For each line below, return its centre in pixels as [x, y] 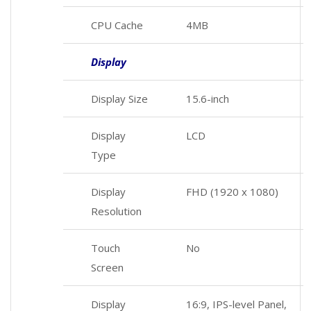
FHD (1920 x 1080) [232, 191]
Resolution [116, 211]
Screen [107, 267]
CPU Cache [117, 25]
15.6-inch [208, 98]
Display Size [119, 98]
